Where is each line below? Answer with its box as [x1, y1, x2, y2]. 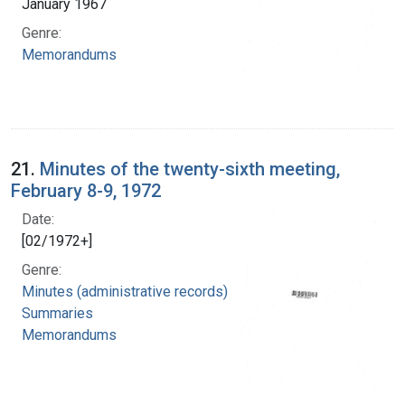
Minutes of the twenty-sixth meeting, [40, 157, 340, 180]
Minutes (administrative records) [22, 282, 228, 300]
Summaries [22, 304, 93, 322]
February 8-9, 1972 [11, 179, 161, 202]
